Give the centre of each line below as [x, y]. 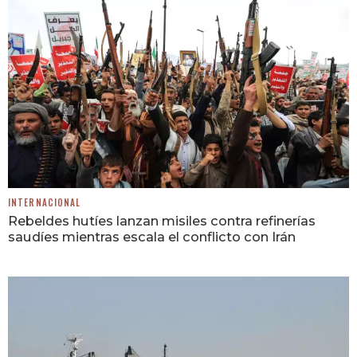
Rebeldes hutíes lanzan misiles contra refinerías [162, 220]
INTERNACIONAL [45, 202]
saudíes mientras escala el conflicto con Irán [152, 236]
